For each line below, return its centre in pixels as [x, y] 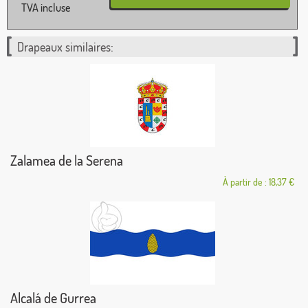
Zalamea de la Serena [67, 161]
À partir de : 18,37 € [258, 182]
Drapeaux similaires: [65, 47]
